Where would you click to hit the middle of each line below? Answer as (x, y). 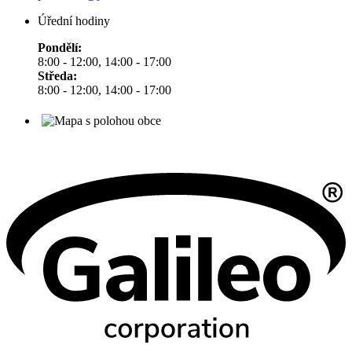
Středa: (57, 76)
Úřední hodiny (74, 21)
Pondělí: (60, 48)
